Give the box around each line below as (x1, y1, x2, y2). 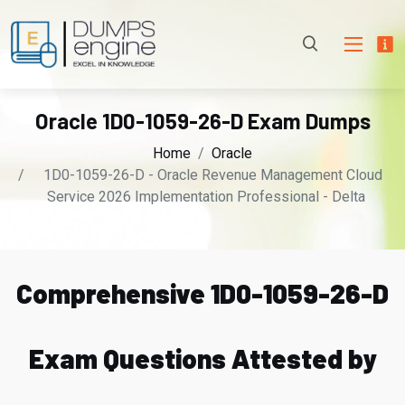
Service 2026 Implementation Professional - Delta (47, 188, 365, 205)
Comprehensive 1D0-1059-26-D (16, 278, 389, 309)
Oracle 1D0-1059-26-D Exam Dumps (34, 108, 371, 134)
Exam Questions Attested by (28, 343, 377, 374)
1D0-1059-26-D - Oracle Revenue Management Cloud (43, 166, 382, 184)
